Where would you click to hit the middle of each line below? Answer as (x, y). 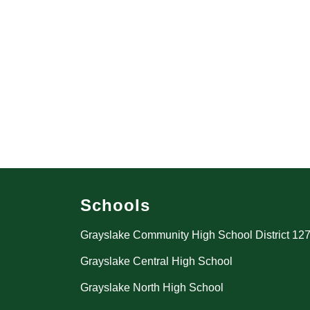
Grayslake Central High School (156, 262)
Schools (115, 206)
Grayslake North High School (152, 288)
